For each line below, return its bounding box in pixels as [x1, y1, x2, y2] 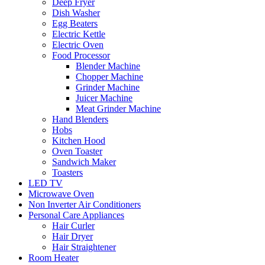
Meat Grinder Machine [76, 103, 161, 114]
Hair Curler [52, 220, 95, 231]
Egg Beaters [52, 18, 98, 28]
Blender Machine [76, 60, 140, 71]
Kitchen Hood [52, 135, 105, 146]
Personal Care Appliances [28, 209, 124, 220]
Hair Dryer [52, 231, 93, 241]
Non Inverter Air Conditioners [28, 199, 141, 209]
